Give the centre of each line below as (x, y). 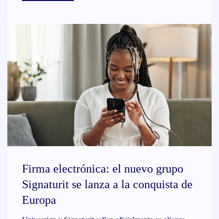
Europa (39, 200)
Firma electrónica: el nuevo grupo (103, 169)
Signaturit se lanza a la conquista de (107, 184)
